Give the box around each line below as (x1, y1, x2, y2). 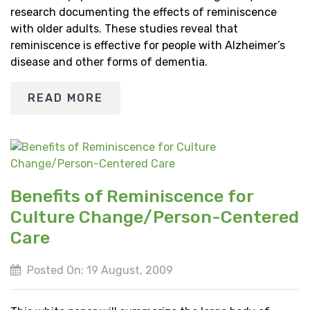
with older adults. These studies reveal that (10, 21, 238, 35)
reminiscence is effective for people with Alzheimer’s (10, 38, 285, 52)
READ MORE (28, 91, 103, 104)
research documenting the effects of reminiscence (10, 5, 277, 19)
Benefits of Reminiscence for (10, 185, 253, 206)
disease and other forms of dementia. (10, 55, 208, 69)
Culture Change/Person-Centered (10, 206, 299, 227)
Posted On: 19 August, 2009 (24, 263, 173, 277)
